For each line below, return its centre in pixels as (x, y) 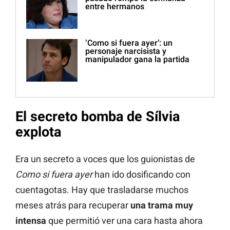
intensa (31, 220)
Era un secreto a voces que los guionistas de (105, 159)
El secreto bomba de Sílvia (98, 117)
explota (38, 132)
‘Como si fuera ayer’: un (129, 43)
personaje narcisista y (126, 51)
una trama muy (162, 205)
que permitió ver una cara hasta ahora (124, 220)
